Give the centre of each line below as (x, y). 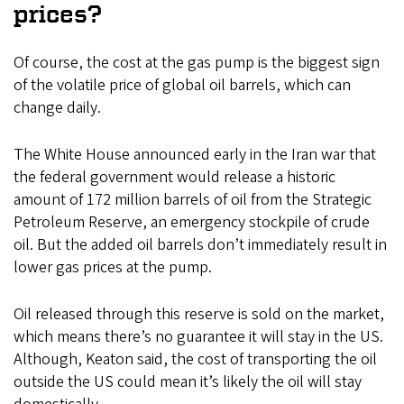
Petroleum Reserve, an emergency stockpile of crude (192, 223)
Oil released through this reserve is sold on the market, (199, 315)
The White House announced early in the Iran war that (195, 155)
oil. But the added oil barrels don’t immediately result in (200, 245)
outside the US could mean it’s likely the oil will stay (188, 382)
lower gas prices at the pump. (113, 268)
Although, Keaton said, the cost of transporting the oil (195, 360)
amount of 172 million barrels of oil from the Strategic (193, 200)
